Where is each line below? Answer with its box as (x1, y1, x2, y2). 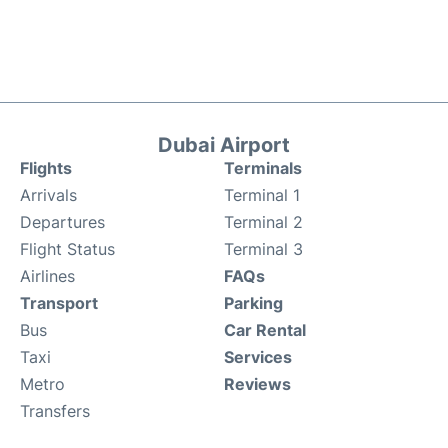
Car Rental (224, 320, 306, 340)
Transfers (20, 401, 90, 421)
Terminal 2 (224, 212, 303, 232)
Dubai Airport (158, 133, 290, 157)
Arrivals (20, 185, 77, 205)
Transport (20, 293, 98, 313)
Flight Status (20, 239, 115, 259)
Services (224, 347, 292, 367)
